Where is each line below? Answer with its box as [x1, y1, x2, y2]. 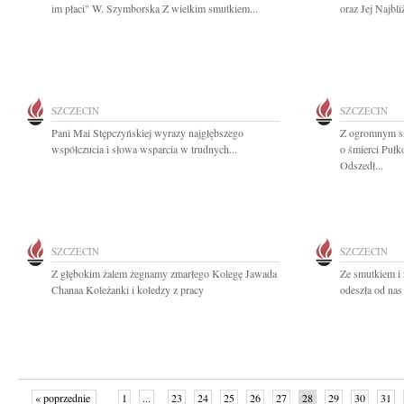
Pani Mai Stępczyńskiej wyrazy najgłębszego [51, 125, 243, 140]
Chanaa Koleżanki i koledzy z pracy [51, 282, 204, 297]
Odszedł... [340, 158, 383, 172]
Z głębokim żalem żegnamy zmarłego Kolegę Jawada [51, 266, 277, 280]
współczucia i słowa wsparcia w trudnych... [51, 142, 237, 156]
